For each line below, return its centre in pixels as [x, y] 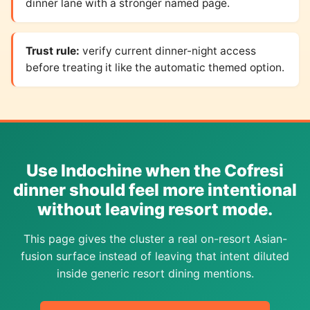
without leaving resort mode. [155, 210]
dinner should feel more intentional [155, 190]
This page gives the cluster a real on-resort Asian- [155, 239]
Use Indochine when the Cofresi [155, 171]
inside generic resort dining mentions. [155, 274]
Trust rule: [52, 51]
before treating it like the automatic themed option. [155, 68]
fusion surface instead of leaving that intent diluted [155, 256]
